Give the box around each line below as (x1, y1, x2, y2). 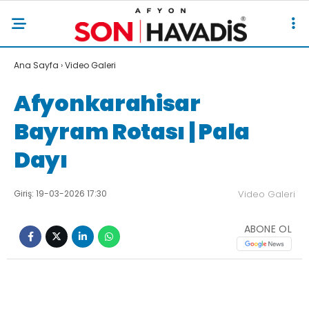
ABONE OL (243, 221, 292, 236)
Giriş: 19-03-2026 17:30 (14, 188, 107, 199)
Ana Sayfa (14, 59, 59, 71)
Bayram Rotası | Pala (14, 116, 250, 147)
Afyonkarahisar (14, 88, 201, 119)
